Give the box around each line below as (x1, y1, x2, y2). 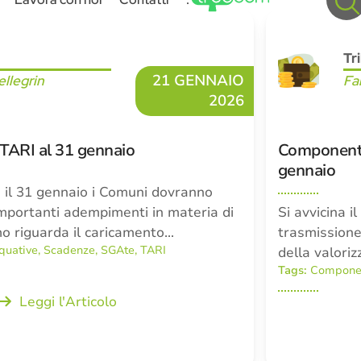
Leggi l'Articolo (19, 293, 117, 311)
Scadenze (44, 243, 96, 258)
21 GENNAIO (151, 70, 244, 91)
